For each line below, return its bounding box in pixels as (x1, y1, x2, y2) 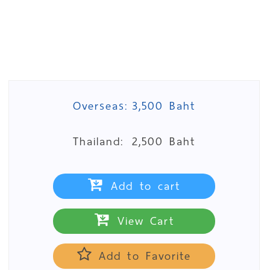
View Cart (111, 211, 174, 231)
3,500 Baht (131, 96, 196, 116)
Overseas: (72, 96, 128, 116)
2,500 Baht (131, 131, 196, 151)
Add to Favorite (93, 246, 192, 266)
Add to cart (105, 176, 181, 196)
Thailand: (72, 131, 124, 151)
